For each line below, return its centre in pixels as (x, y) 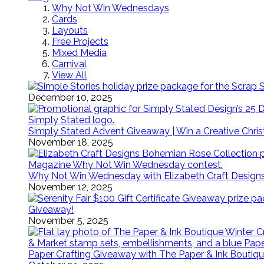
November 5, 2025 (68, 221)
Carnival (69, 64)
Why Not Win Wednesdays (110, 8)
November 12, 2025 (70, 187)
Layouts (70, 30)
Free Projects (80, 42)
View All (69, 75)
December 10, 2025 (70, 98)
